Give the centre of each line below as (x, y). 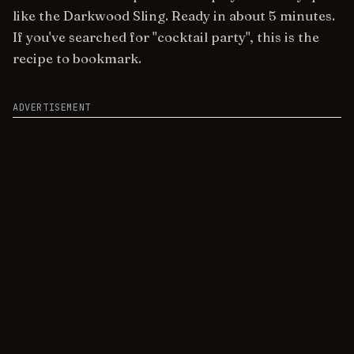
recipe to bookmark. (77, 58)
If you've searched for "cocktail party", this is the (166, 37)
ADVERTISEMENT (52, 107)
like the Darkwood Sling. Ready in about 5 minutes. (174, 16)
